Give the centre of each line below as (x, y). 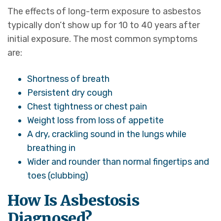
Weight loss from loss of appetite (95, 121)
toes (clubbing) (58, 176)
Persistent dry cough (70, 93)
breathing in (51, 148)
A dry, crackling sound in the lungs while (107, 134)
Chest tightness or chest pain (87, 107)
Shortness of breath (68, 79)
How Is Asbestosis (74, 201)
